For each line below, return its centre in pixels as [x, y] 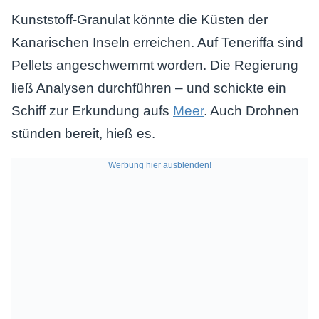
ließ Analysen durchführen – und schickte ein [149, 88]
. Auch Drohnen [251, 111]
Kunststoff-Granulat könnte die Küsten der [140, 20]
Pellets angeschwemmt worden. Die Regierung [155, 65]
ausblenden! [186, 165]
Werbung [127, 165]
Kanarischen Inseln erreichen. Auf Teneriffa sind [157, 42]
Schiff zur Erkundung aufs [92, 111]
